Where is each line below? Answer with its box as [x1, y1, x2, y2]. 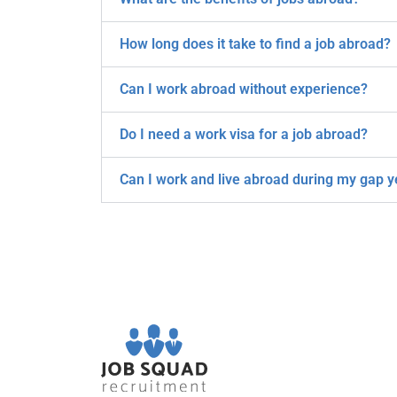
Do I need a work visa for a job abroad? [120, 126, 368, 144]
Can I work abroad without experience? [120, 81, 368, 98]
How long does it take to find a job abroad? [120, 35, 391, 53]
